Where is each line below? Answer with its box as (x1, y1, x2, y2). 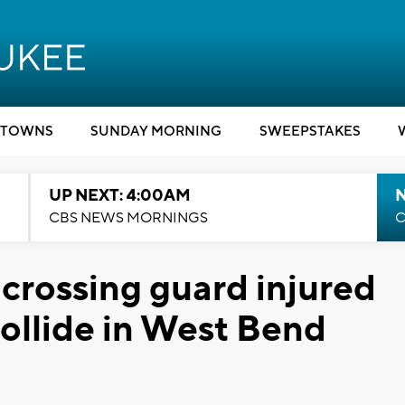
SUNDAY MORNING (90, 123, 221, 140)
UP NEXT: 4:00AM (48, 185, 191, 206)
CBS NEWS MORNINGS (48, 209, 208, 227)
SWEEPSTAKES (259, 123, 361, 140)
